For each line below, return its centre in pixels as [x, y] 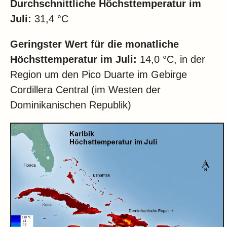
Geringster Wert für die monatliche [94, 44]
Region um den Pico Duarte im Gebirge [99, 75]
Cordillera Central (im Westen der [85, 90]
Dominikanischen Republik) [71, 105]
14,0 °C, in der [171, 60]
